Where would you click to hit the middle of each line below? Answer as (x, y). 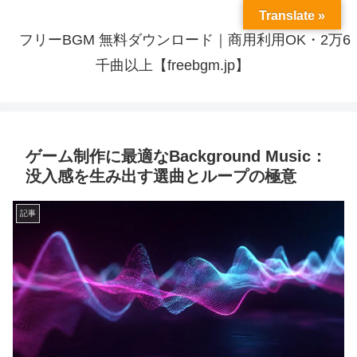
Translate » (292, 16)
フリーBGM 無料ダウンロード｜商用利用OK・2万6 (185, 40)
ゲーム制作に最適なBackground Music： (176, 157)
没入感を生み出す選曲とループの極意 (161, 177)
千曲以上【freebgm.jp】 (172, 66)
